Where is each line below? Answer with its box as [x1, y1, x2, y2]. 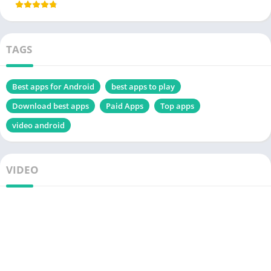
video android [12, 120, 65, 131]
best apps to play [111, 81, 175, 93]
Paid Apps [106, 100, 143, 112]
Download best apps [12, 100, 89, 112]
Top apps [160, 100, 194, 112]
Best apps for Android [12, 81, 94, 93]
